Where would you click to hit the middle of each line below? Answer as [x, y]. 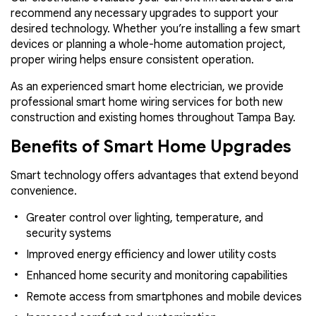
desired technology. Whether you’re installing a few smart [156, 29]
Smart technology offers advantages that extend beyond [154, 175]
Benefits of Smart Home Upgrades [151, 146]
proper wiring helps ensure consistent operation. [132, 60]
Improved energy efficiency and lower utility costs [151, 254]
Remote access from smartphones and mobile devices [164, 297]
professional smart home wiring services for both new [147, 102]
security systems [69, 233]
